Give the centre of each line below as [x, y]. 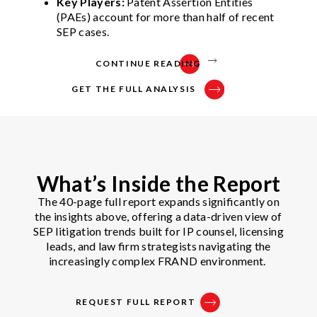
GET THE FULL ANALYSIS [134, 88]
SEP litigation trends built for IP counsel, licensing [158, 231]
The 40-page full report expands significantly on [158, 201]
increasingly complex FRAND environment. [158, 260]
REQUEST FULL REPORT [136, 301]
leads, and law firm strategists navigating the [158, 246]
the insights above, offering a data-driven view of [158, 216]
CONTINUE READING [148, 63]
